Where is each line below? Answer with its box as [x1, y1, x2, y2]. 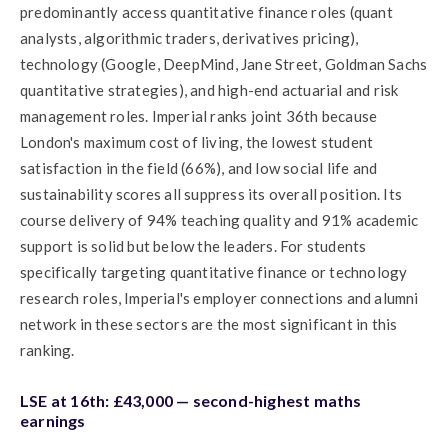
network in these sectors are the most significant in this [20, 314, 398, 333]
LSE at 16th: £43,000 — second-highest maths [20, 390, 362, 410]
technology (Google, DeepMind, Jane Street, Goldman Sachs [20, 54, 428, 73]
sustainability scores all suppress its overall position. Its [20, 184, 403, 203]
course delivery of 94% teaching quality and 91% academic [20, 210, 419, 229]
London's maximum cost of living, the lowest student [20, 132, 374, 151]
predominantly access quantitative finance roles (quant [20, 2, 393, 21]
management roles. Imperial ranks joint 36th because [20, 106, 378, 125]
